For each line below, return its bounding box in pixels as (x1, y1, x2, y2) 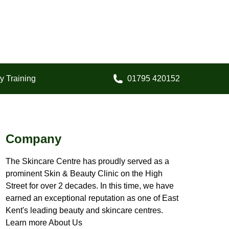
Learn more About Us (5, 218, 82, 227)
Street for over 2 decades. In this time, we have (5, 181, 174, 191)
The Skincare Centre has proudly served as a (5, 157, 169, 166)
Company (5, 132, 61, 146)
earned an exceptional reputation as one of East (5, 194, 178, 203)
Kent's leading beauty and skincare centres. (5, 206, 163, 215)
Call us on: (112, 85, 151, 94)
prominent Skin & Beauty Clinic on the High (5, 169, 163, 178)
